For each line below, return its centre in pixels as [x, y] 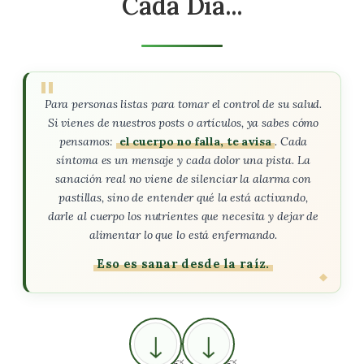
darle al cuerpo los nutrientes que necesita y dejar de [183, 216]
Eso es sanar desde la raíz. [183, 264]
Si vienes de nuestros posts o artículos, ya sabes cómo [183, 123]
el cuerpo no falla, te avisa [195, 141]
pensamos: [87, 141]
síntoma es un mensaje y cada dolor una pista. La [183, 160]
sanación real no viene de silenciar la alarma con [183, 179]
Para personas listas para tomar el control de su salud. [183, 104]
